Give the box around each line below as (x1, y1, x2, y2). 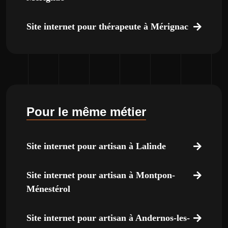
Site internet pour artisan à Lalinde (26, 141, 166, 151)
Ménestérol (26, 184, 70, 194)
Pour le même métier (26, 105, 146, 119)
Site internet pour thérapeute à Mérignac (26, 21, 188, 32)
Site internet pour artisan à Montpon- (26, 170, 175, 180)
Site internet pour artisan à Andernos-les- (26, 213, 190, 223)
